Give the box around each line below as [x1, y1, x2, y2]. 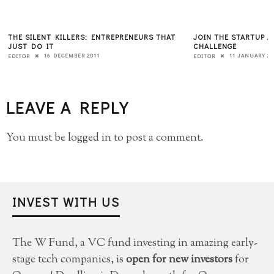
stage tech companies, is [12, 251, 126, 268]
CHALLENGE [193, 40, 237, 51]
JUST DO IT [8, 40, 54, 51]
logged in [68, 130, 111, 146]
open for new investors [126, 251, 232, 268]
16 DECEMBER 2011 [44, 52, 100, 59]
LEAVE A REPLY [6, 96, 128, 118]
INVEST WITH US [12, 193, 120, 210]
